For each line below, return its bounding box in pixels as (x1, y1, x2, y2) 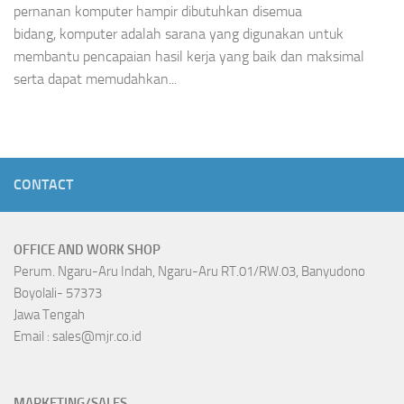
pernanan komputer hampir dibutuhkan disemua (14, 3, 302, 21)
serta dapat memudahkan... (14, 70, 177, 88)
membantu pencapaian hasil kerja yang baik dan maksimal (14, 48, 364, 66)
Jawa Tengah (14, 307, 85, 324)
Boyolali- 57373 (14, 285, 102, 302)
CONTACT (14, 176, 73, 194)
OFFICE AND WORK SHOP (14, 242, 161, 259)
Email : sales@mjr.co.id (14, 328, 142, 345)
